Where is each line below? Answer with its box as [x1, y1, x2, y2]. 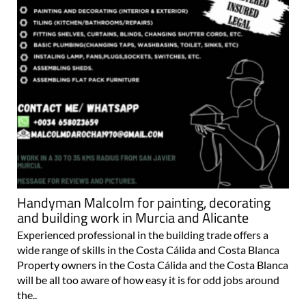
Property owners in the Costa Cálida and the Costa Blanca [17, 258, 288, 272]
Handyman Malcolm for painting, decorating [17, 192, 270, 214]
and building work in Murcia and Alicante [17, 207, 249, 229]
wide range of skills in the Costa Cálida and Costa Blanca [17, 243, 281, 257]
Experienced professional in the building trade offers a [17, 228, 268, 242]
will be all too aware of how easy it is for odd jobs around [17, 273, 279, 287]
